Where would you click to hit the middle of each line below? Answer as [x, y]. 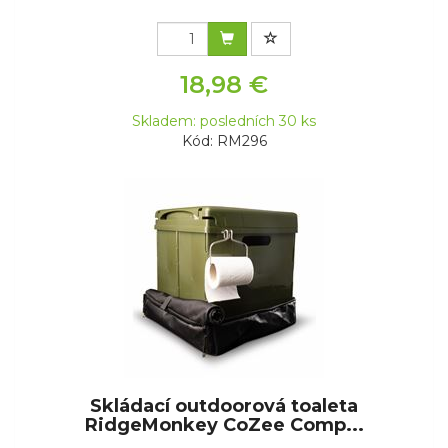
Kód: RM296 [224, 141]
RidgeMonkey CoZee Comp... [224, 425]
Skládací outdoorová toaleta [224, 406]
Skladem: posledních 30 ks [224, 121]
